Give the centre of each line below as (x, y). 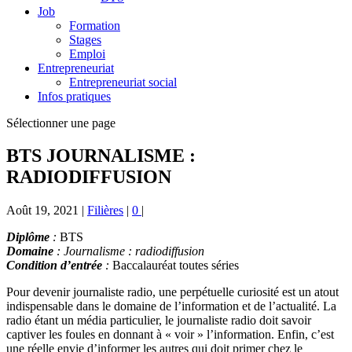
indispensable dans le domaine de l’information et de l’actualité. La (171, 306)
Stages (85, 39)
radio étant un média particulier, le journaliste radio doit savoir (159, 321)
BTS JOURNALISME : (101, 156)
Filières (105, 211)
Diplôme (28, 237)
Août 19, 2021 (42, 211)
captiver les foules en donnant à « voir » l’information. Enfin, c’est (170, 335)
